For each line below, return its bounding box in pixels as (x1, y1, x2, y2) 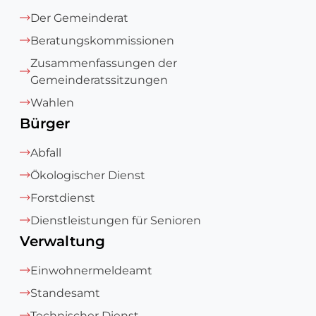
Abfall (30, 146, 61, 159)
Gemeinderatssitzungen (30, 73, 168, 87)
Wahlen (30, 96, 74, 109)
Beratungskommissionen (30, 34, 174, 47)
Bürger (20, 115, 70, 132)
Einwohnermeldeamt (30, 264, 152, 277)
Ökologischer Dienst (30, 169, 145, 182)
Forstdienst (30, 191, 95, 205)
